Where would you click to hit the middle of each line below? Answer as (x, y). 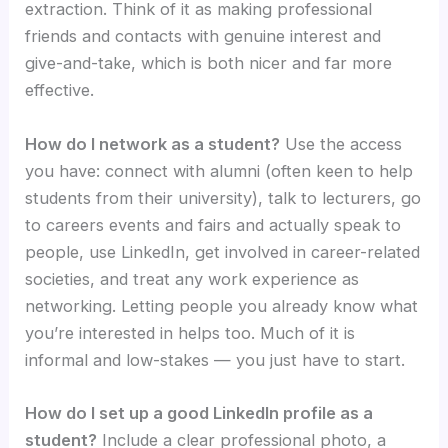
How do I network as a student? (153, 143)
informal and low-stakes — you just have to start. (215, 359)
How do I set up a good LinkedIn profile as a (199, 412)
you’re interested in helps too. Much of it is (190, 332)
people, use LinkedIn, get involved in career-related (223, 251)
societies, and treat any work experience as (192, 278)
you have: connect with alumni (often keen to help (219, 170)
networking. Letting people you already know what (222, 305)
